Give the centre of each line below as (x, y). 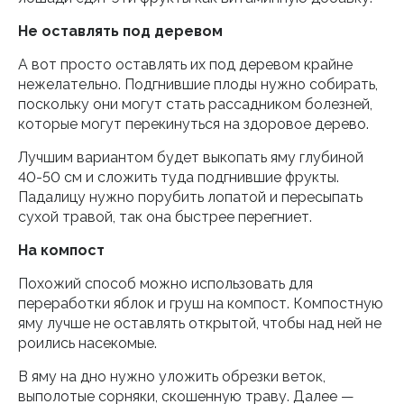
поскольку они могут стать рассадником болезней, (195, 104)
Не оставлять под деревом (120, 31)
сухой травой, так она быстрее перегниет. (165, 217)
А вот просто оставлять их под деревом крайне (185, 64)
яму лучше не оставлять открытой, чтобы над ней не (200, 323)
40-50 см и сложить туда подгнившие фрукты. (179, 177)
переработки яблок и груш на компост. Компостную (201, 303)
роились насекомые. (87, 343)
